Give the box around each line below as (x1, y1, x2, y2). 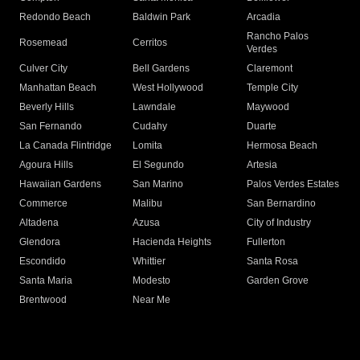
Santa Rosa (246, 256, 298, 268)
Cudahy (133, 121, 168, 133)
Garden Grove (246, 275, 309, 287)
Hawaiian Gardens (19, 178, 101, 190)
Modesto (133, 275, 171, 287)
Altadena (19, 217, 59, 229)
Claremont (246, 63, 292, 75)
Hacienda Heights (133, 236, 212, 248)
